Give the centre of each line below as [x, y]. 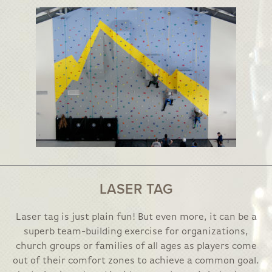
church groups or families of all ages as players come [136, 246]
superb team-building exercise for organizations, [136, 232]
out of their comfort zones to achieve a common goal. [136, 261]
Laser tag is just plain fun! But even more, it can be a [136, 217]
